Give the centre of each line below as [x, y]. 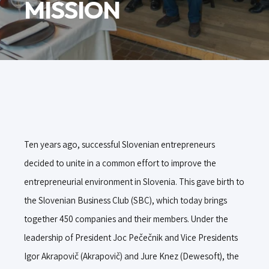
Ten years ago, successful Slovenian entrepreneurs [119, 144]
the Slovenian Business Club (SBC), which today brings [125, 200]
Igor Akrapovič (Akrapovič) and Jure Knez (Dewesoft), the [131, 256]
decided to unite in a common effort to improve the [120, 163]
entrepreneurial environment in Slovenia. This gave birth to [134, 182]
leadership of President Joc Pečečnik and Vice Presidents [131, 237]
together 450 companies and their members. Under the [126, 219]
